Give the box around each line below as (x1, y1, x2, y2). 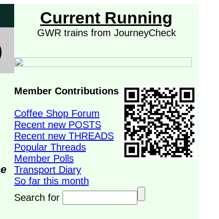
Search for (14, 192, 63, 203)
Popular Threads (14, 142, 86, 153)
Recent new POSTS (14, 119, 101, 130)
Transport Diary (14, 164, 81, 175)
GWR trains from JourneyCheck (37, 27, 176, 38)
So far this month (14, 175, 89, 186)
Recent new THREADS (14, 131, 114, 141)
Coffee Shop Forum (14, 108, 100, 119)
